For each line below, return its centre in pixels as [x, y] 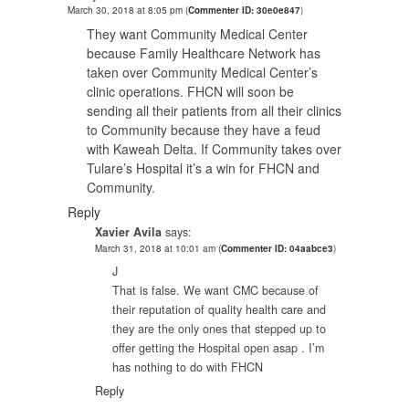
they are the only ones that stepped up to [219, 329]
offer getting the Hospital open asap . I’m [218, 348]
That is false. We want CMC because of [215, 291]
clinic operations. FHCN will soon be [190, 91]
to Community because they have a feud [204, 129]
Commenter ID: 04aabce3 [277, 248]
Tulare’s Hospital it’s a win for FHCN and [203, 168]
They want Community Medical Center [197, 33]
